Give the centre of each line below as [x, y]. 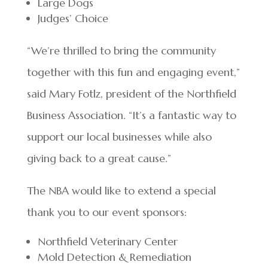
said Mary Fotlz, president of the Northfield [131, 94]
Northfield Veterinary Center [107, 241]
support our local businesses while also [119, 137]
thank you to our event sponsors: [106, 212]
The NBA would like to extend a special [121, 191]
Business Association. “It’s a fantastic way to [131, 115]
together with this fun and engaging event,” [133, 72]
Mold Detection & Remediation [114, 257]
